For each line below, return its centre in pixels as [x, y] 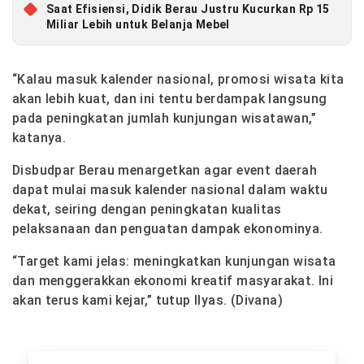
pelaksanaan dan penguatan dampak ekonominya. [168, 228]
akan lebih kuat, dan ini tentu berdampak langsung [170, 98]
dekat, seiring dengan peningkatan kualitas [147, 209]
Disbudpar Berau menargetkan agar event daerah [165, 170]
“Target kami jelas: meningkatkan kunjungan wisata [174, 261]
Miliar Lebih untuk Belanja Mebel [138, 24]
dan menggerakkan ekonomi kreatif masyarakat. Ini [173, 280]
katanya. [39, 137]
